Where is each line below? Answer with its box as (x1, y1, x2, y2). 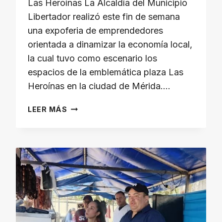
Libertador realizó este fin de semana (28, 11, 180, 22)
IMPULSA (66, 149, 103, 157)
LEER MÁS (28, 105, 67, 113)
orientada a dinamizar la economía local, (28, 39, 192, 50)
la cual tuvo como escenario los (28, 53, 157, 63)
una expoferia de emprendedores (28, 25, 163, 36)
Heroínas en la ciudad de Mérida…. (28, 81, 170, 91)
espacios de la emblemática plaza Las (28, 67, 183, 77)
